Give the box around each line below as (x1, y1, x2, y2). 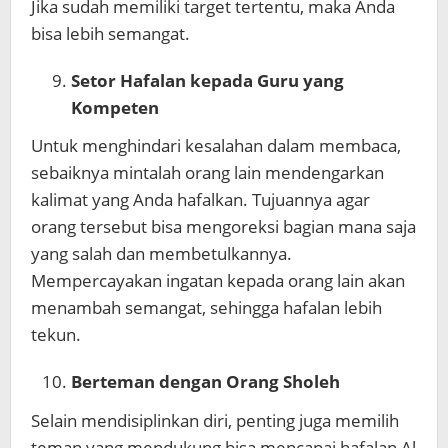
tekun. (31, 323, 81, 347)
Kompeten (71, 95, 159, 119)
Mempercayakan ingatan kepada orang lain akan (31, 269, 405, 293)
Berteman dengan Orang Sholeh (71, 370, 340, 394)
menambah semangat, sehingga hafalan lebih (31, 296, 382, 320)
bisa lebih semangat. (31, 21, 190, 45)
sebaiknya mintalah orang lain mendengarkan (31, 161, 384, 185)
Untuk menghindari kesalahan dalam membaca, (31, 134, 401, 158)
